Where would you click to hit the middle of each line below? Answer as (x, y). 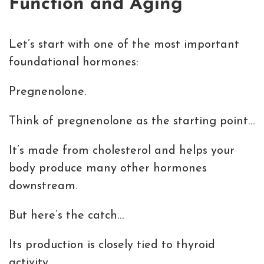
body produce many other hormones (108, 169)
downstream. (43, 187)
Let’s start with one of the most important (124, 45)
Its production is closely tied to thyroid (112, 245)
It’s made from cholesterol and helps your (122, 151)
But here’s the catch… (66, 216)
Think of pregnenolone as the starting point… (132, 122)
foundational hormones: (74, 63)
